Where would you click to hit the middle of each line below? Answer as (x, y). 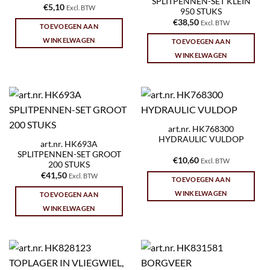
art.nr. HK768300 (201, 129)
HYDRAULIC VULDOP (201, 140)
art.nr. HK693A (69, 144)
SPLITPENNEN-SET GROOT (69, 155)
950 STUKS (201, 11)
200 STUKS (69, 165)
